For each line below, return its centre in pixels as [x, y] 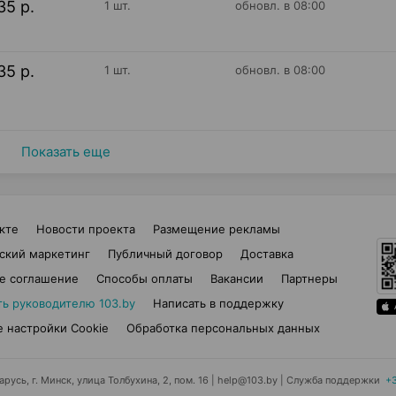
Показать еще [65, 152]
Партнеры [309, 278]
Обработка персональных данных [223, 328]
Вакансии [237, 278]
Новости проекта [86, 229]
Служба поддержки [335, 380]
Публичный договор [165, 254]
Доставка [267, 254]
